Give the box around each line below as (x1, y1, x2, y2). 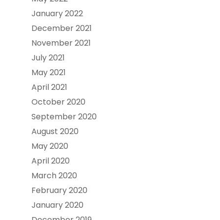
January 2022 (31, 8, 83, 19)
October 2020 (31, 96, 85, 108)
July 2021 (31, 52, 65, 63)
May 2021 (31, 67, 66, 78)
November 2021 (31, 37, 91, 49)
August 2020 (31, 126, 79, 137)
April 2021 (31, 82, 67, 93)
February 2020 (31, 185, 87, 196)
